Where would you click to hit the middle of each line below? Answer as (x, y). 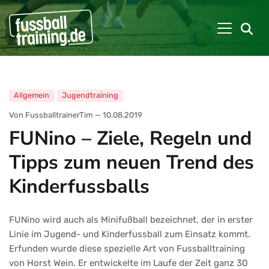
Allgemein (32, 95)
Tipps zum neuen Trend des (131, 162)
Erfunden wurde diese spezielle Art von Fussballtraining (127, 248)
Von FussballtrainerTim (51, 115)
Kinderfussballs (79, 186)
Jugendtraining (90, 95)
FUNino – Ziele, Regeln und (130, 138)
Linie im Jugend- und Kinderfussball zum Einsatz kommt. (130, 234)
